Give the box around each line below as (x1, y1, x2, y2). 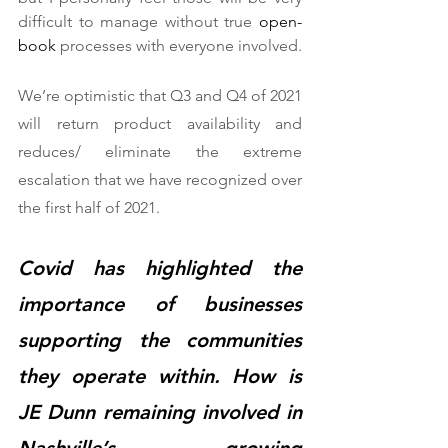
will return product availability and (18, 114, 302, 134)
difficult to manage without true (18, 12, 259, 32)
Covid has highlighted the (18, 256, 302, 281)
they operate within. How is (18, 364, 302, 389)
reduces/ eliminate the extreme (18, 142, 302, 162)
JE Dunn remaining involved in (18, 400, 302, 425)
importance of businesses (18, 292, 302, 317)
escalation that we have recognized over (18, 170, 302, 190)
